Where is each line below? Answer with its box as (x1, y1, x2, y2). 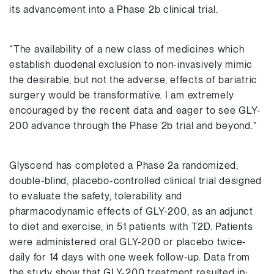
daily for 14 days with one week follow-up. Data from (9, 251, 250, 263)
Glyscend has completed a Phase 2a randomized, (9, 160, 239, 171)
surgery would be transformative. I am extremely (9, 89, 234, 101)
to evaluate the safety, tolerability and (9, 190, 182, 202)
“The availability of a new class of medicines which (9, 43, 245, 55)
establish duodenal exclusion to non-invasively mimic (9, 59, 253, 70)
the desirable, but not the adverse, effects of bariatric (9, 74, 257, 86)
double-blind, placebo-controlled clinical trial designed (9, 175, 262, 187)
